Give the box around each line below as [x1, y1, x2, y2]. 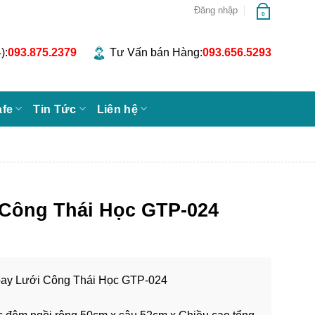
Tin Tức [33, 103, 77, 115]
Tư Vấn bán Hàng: [110, 46, 202, 58]
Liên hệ [96, 103, 139, 115]
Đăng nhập [193, 5, 238, 15]
